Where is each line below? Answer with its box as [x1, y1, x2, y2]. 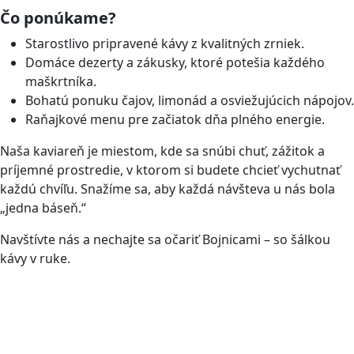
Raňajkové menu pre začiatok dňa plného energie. [25, 111, 325, 129]
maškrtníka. [25, 73, 96, 91]
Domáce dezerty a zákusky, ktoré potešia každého [25, 54, 325, 72]
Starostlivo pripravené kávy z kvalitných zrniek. [25, 35, 304, 53]
